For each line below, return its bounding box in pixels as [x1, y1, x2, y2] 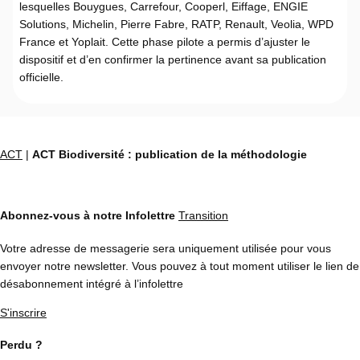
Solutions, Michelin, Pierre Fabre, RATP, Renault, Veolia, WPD [19, 17, 333, 31]
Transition [178, 209, 228, 223]
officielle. [19, 70, 63, 84]
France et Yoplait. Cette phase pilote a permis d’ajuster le [19, 35, 310, 48]
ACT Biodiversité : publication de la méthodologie [32, 147, 307, 161]
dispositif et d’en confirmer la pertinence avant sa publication [19, 52, 326, 66]
